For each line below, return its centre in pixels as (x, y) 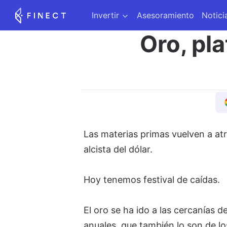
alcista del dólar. (119, 149)
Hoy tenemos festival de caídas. (153, 180)
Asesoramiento (165, 15)
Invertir (105, 15)
